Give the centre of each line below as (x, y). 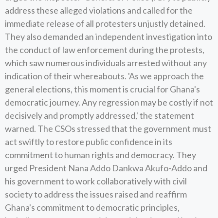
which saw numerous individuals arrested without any (106, 63)
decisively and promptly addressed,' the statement (100, 115)
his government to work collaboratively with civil (96, 181)
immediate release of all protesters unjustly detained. (105, 23)
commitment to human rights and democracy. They (100, 155)
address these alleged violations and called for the (99, 10)
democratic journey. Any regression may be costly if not (109, 102)
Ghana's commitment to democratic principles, (92, 207)
